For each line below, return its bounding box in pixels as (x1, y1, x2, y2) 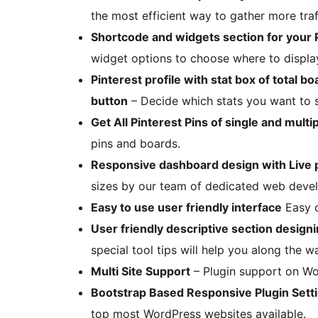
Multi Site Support (91, 264, 190, 279)
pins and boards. (91, 136, 180, 151)
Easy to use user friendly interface (91, 200, 282, 215)
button (91, 94, 128, 109)
